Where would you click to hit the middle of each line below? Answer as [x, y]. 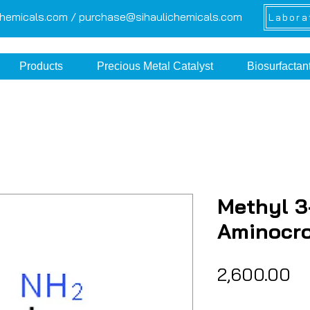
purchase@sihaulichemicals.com [161, 17]
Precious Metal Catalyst [155, 66]
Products [42, 66]
